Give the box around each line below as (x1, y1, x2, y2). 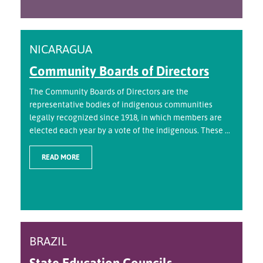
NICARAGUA (29, 42, 92, 57)
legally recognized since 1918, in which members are (29, 112, 222, 123)
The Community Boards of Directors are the (29, 86, 188, 97)
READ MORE (42, 153, 80, 162)
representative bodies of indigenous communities (29, 99, 213, 110)
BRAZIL (29, 234, 67, 249)
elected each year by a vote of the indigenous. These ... (29, 125, 230, 136)
